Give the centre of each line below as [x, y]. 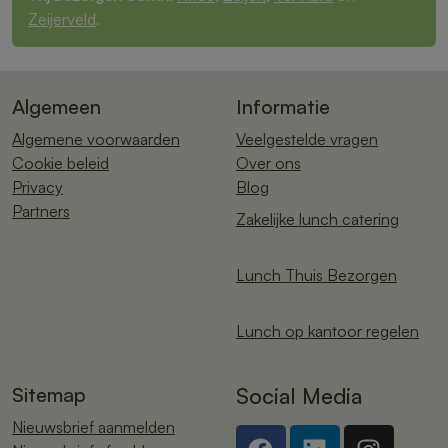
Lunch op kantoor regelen [327, 331]
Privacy [37, 187]
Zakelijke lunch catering [317, 219]
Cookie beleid [60, 163]
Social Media [299, 396]
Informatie [283, 107]
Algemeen [56, 107]
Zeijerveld [62, 19]
